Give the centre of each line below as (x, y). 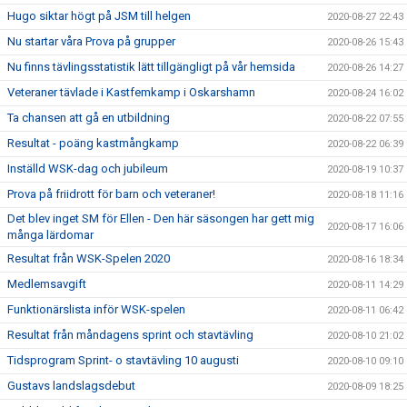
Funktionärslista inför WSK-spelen (96, 309)
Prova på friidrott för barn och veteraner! (111, 194)
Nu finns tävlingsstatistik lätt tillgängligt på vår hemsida (151, 67)
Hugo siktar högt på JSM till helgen (99, 16)
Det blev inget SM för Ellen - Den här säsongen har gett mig (161, 218)
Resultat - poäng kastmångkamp (93, 143)
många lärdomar (50, 235)
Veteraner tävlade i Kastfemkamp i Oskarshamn (131, 92)
